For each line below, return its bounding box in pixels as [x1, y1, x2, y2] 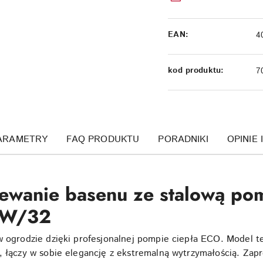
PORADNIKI [158, 132, 208, 146]
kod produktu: [168, 65, 224, 77]
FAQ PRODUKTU [66, 132, 140, 146]
